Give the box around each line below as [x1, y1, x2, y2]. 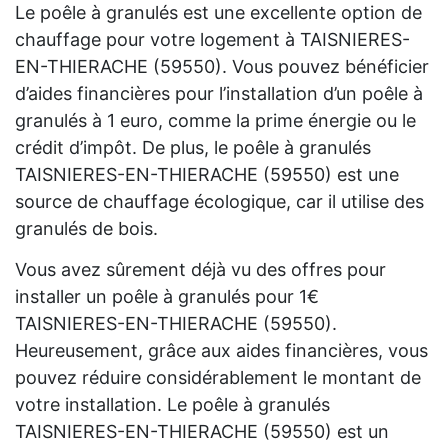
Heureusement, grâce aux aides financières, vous [15, 340, 428, 362]
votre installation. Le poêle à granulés [15, 394, 330, 416]
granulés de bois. [15, 218, 158, 240]
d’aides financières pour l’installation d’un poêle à [15, 83, 423, 105]
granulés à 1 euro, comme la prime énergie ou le [15, 110, 416, 132]
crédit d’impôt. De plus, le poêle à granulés [15, 137, 371, 159]
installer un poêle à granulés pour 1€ [15, 286, 319, 308]
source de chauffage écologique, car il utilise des [15, 191, 424, 213]
